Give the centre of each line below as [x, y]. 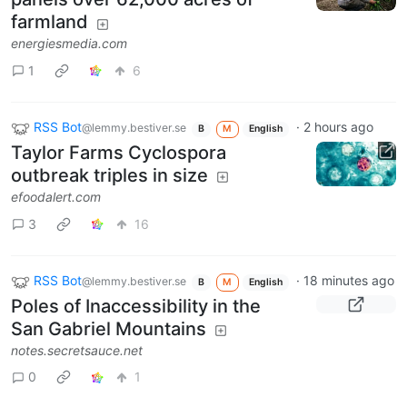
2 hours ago [338, 127]
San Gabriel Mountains [109, 328]
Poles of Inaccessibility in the [136, 306]
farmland [50, 22]
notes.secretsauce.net [77, 350]
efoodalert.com [56, 197]
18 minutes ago [348, 281]
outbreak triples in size [109, 176]
